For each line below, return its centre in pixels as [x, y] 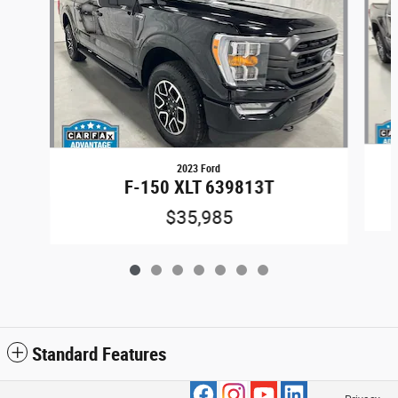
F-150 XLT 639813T [199, 188]
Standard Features [99, 355]
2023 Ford [199, 169]
